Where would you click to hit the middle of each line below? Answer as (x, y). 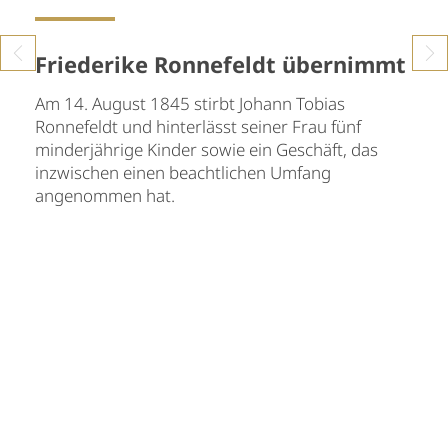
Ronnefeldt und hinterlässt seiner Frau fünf (198, 126)
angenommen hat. (107, 195)
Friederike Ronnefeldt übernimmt (220, 63)
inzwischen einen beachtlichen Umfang (183, 172)
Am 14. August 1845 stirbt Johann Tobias (190, 103)
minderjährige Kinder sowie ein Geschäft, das (206, 149)
